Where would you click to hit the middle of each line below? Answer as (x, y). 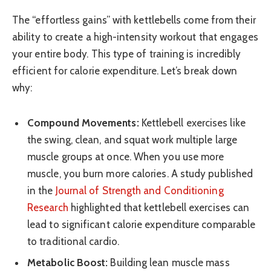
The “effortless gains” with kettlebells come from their (134, 20)
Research (48, 207)
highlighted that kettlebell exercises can (159, 207)
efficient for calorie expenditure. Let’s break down (125, 70)
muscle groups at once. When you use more (126, 156)
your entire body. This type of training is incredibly (127, 54)
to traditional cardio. (73, 241)
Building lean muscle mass (169, 262)
